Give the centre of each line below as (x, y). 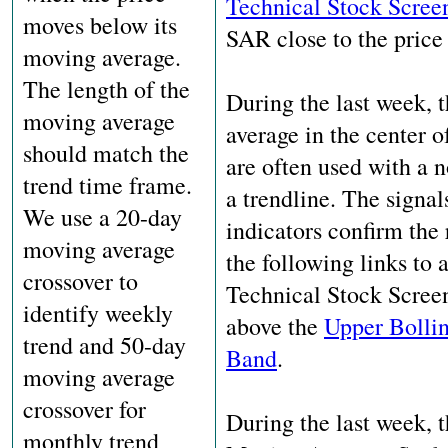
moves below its (100, 25)
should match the (106, 153)
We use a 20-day (102, 217)
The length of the (106, 89)
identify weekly (98, 313)
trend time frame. (107, 185)
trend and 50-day (104, 345)
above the (275, 326)
